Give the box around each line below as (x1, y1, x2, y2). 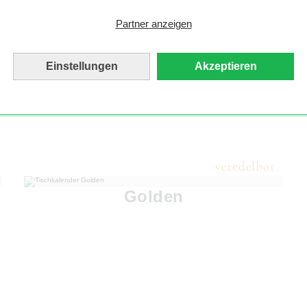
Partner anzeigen (115, 18, 192, 29)
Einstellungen (45, 60, 118, 72)
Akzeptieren (194, 60, 257, 72)
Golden (123, 187, 184, 206)
